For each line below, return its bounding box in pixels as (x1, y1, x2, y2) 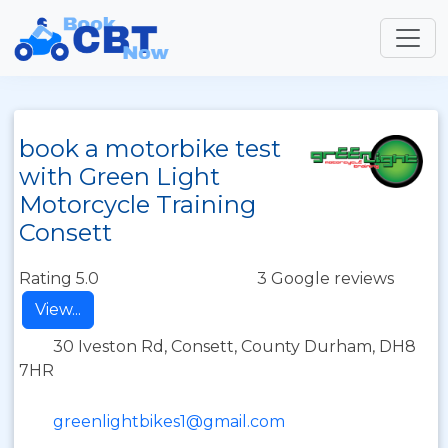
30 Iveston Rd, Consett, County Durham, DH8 (53, 337, 416, 356)
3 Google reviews (257, 269, 394, 288)
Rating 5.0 (19, 269, 99, 288)
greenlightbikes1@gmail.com (53, 412, 285, 431)
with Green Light (19, 162, 220, 191)
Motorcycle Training (19, 190, 256, 219)
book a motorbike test (19, 134, 281, 163)
